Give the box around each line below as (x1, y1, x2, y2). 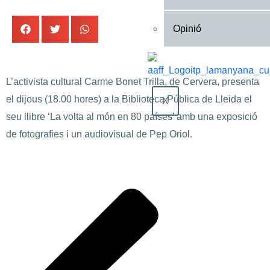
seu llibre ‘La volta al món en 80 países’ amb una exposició (6, 111, 257, 122)
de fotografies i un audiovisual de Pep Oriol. (6, 128, 192, 139)
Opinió (173, 24, 201, 34)
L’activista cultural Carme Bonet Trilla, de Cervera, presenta (6, 76, 259, 87)
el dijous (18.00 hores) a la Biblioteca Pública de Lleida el (6, 93, 252, 104)
